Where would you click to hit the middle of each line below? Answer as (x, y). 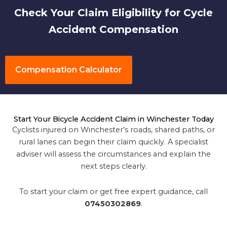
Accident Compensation (113, 30)
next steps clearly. (113, 166)
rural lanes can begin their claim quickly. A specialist (113, 142)
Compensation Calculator (69, 70)
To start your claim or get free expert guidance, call (113, 192)
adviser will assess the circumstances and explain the (113, 154)
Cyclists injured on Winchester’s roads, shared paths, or (113, 130)
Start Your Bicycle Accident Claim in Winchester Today (113, 119)
